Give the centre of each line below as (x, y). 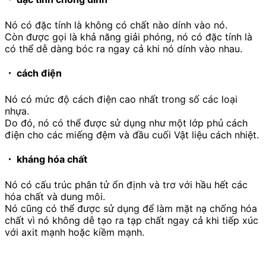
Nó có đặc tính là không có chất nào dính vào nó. (116, 25)
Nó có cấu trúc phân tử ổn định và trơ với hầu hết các (126, 185)
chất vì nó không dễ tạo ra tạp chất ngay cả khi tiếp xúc (132, 221)
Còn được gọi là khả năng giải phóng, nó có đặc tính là (129, 37)
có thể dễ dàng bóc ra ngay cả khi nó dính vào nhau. (123, 49)
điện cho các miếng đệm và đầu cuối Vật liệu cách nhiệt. (132, 134)
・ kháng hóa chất (46, 159)
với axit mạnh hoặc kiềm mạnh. (75, 232)
